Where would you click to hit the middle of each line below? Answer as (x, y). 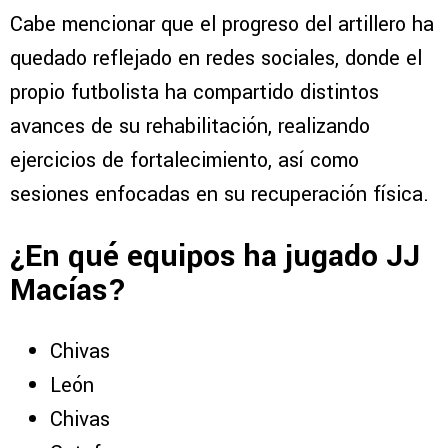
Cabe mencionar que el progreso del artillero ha (222, 25)
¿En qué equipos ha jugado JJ (215, 256)
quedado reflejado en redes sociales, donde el (216, 59)
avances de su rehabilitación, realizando (190, 127)
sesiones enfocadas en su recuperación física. (219, 195)
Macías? (68, 290)
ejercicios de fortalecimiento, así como (184, 161)
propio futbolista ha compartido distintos (194, 93)
